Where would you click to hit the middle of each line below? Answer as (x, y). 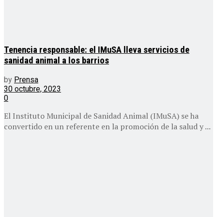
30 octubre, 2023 (32, 89)
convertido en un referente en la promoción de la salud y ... (107, 126)
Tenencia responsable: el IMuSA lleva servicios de (97, 50)
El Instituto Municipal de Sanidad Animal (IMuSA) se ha (101, 116)
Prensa (26, 79)
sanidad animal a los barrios (56, 60)
